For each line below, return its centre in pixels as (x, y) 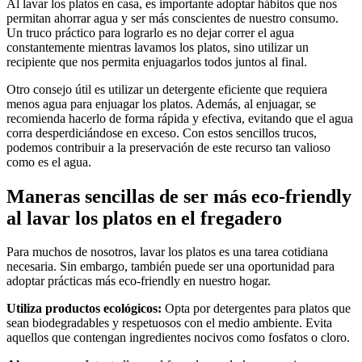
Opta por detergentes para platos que (256, 309)
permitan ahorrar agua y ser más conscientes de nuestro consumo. (173, 18)
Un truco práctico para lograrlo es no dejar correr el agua (150, 32)
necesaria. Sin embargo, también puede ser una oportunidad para (170, 267)
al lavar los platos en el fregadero (144, 218)
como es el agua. (49, 162)
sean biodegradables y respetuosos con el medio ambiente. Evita (169, 323)
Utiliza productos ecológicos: (84, 309)
